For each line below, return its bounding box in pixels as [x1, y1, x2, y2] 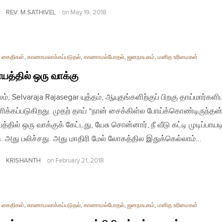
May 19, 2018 [70, 8, 107, 16]
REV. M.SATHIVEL [6, 8, 55, 16]
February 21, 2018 [55, 157, 104, 165]
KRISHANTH [6, 156, 41, 165]
